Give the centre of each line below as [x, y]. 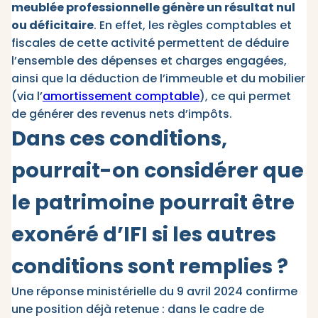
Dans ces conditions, [119, 139]
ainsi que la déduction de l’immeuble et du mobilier [158, 79]
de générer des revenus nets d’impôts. [123, 114]
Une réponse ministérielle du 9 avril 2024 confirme [154, 292]
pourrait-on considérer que [158, 171]
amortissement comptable [121, 97]
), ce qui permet [245, 97]
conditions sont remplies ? [150, 267]
